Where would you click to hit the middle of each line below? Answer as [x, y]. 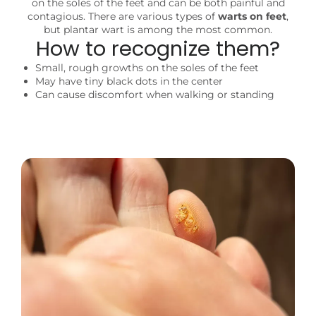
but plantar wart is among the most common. [158, 29]
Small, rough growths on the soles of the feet [147, 67]
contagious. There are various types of [123, 16]
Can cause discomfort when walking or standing [155, 94]
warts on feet [252, 16]
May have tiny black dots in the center [129, 81]
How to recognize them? [158, 48]
